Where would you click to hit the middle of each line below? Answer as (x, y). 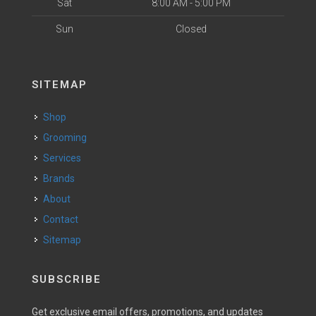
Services (65, 158)
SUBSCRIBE (67, 279)
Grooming (68, 138)
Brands (62, 178)
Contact (64, 219)
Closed (191, 29)
